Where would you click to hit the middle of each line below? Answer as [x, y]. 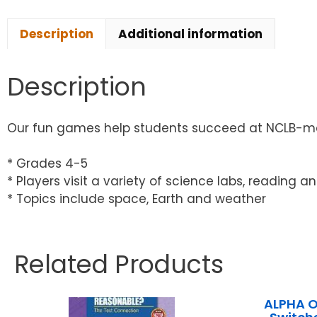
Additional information [190, 34]
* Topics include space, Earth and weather [137, 199]
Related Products [119, 265]
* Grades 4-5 [47, 164]
